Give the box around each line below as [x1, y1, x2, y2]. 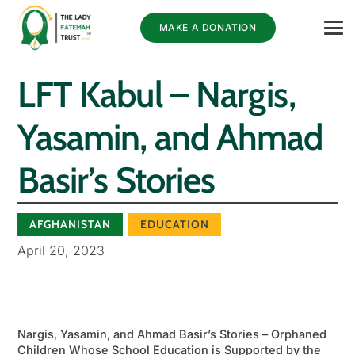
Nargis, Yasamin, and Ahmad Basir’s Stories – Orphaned [17, 326, 326, 341]
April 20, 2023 [17, 242, 105, 258]
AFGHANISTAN [29, 216, 111, 231]
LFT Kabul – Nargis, [17, 72, 296, 116]
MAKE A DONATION [158, 21, 257, 33]
